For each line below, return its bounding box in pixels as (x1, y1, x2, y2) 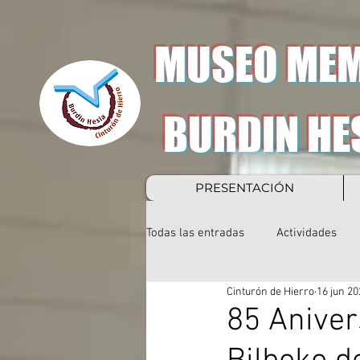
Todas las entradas (146, 225, 244, 240)
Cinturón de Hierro (227, 284, 314, 299)
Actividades (276, 225, 337, 240)
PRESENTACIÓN (195, 180, 294, 195)
